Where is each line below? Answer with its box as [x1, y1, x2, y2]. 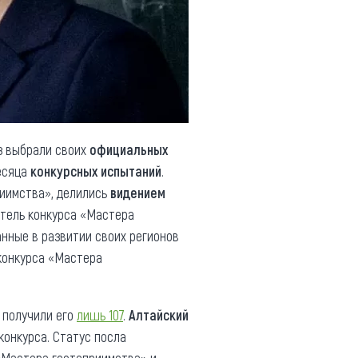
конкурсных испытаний [30, 162, 161, 180]
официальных [89, 141, 168, 158]
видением [110, 184, 165, 201]
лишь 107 [77, 306, 123, 324]
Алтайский [129, 306, 189, 324]
